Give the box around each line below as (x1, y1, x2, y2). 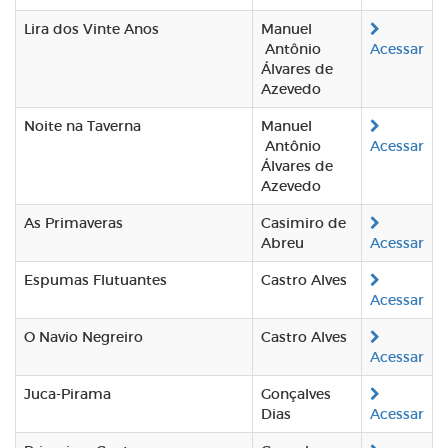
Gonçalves (261, 385, 331, 403)
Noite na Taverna (24, 117, 141, 135)
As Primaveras (24, 214, 123, 232)
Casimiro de (261, 214, 346, 232)
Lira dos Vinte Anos (24, 20, 159, 38)
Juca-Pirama (24, 385, 111, 403)
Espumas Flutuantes (24, 271, 167, 289)
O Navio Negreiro (24, 328, 143, 346)
